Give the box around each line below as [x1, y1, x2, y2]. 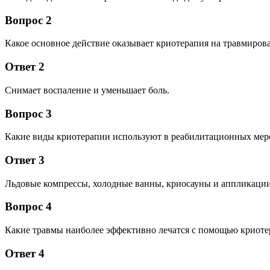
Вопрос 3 [5, 107, 52, 120]
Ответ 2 [5, 60, 45, 74]
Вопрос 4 [5, 200, 52, 213]
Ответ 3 [5, 153, 45, 166]
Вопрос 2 [5, 13, 52, 27]
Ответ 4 [5, 246, 45, 260]
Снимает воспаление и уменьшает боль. [5, 84, 169, 95]
